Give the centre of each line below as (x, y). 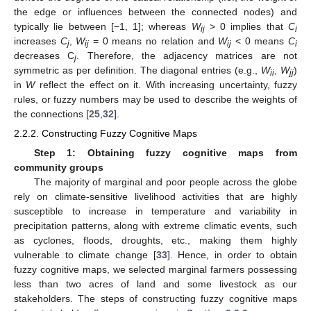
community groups (59, 167)
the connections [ (51, 114)
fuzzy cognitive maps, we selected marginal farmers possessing (155, 269)
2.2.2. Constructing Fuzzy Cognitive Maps (106, 134)
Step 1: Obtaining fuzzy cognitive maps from (165, 152)
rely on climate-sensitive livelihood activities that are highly (155, 196)
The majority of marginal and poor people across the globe (165, 182)
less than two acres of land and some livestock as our (155, 284)
